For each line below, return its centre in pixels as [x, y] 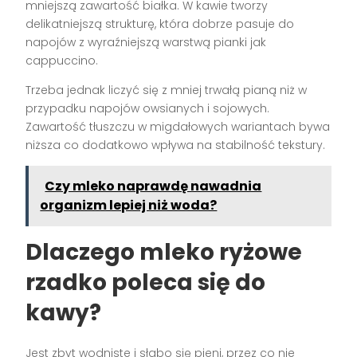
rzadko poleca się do [146, 282]
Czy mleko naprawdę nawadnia [153, 186]
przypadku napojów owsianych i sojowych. [148, 108]
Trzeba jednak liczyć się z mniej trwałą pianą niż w [167, 90]
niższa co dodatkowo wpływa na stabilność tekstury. [176, 145]
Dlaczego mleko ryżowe [164, 252]
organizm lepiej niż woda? [129, 205]
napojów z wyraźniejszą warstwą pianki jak [146, 42]
